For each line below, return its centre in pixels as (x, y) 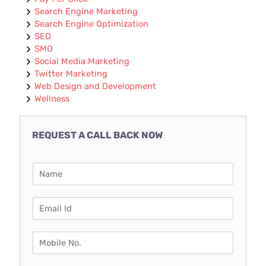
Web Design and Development (96, 86)
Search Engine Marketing (86, 11)
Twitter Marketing (71, 73)
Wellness (52, 98)
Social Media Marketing (82, 61)
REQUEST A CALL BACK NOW (98, 135)
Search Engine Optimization (92, 23)
